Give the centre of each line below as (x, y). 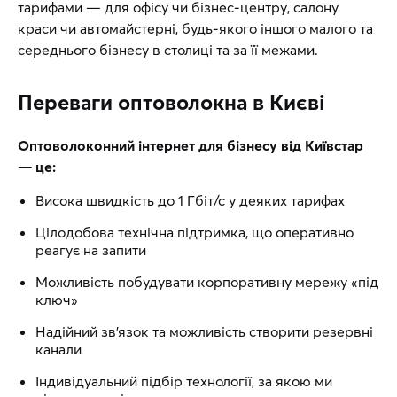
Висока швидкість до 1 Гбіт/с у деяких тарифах (190, 200)
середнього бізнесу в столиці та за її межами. (168, 50)
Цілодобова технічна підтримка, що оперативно (195, 232)
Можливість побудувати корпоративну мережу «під (207, 282)
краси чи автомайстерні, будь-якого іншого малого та (195, 28)
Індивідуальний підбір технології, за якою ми (184, 381)
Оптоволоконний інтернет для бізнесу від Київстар (191, 145)
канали (58, 349)
